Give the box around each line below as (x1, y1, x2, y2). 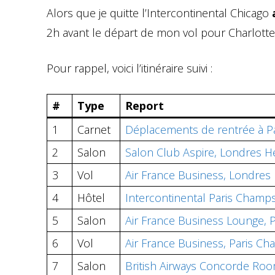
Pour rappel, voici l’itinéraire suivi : (47, 60, 212, 76)
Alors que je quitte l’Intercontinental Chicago (47, 5, 272, 20)
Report (125, 98, 164, 113)
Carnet (77, 122, 110, 137)
